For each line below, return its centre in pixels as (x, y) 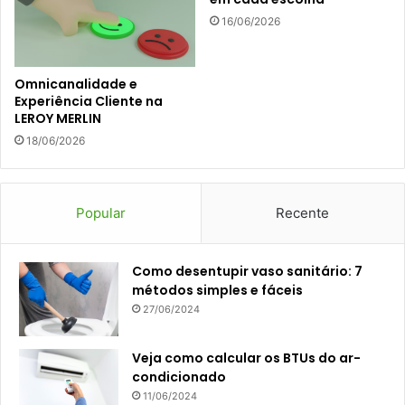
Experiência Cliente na (89, 101)
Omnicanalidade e (76, 84)
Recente (303, 212)
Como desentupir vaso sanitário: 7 (247, 271)
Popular (100, 212)
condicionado (179, 377)
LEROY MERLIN (58, 118)
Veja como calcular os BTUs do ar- (246, 358)
